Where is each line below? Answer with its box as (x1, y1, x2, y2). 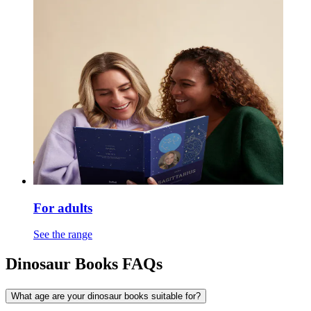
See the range (33, 228, 92, 241)
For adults (33, 200, 92, 215)
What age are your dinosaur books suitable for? (11, 291, 201, 302)
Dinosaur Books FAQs (6, 255, 162, 274)
